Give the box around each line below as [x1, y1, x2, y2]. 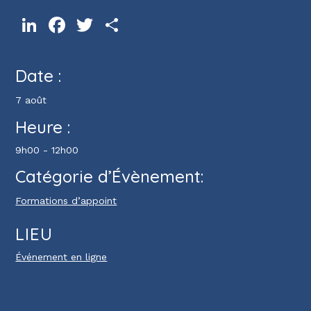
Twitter [96, 19, 130, 31]
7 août [15, 94, 47, 106]
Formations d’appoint [15, 195, 117, 207]
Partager [124, 19, 164, 31]
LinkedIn [40, 19, 80, 31]
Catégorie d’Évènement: [15, 166, 204, 187]
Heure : [15, 117, 71, 138]
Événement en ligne [15, 251, 108, 263]
